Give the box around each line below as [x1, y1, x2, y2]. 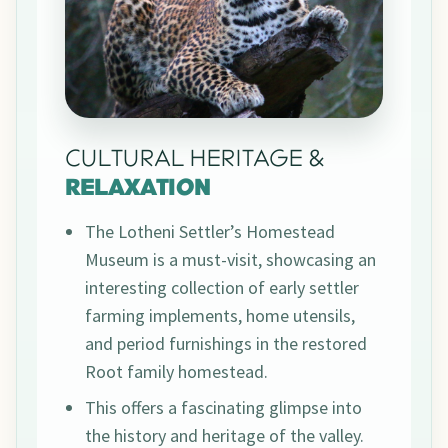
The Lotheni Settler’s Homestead [85, 220, 335, 244]
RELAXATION [65, 176, 210, 204]
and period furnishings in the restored [85, 332, 367, 356]
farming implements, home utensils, [85, 304, 355, 328]
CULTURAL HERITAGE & [65, 147, 323, 175]
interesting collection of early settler [85, 276, 359, 300]
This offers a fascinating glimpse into [85, 396, 362, 420]
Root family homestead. [85, 360, 268, 384]
